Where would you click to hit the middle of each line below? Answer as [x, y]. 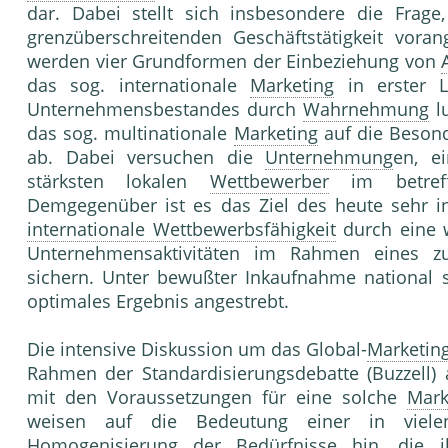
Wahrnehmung [365, 109]
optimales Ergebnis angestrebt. [158, 301]
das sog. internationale [139, 85]
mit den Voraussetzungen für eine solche [217, 397]
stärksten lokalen [118, 181]
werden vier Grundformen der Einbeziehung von [234, 61]
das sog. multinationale [130, 133]
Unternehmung [329, 157]
